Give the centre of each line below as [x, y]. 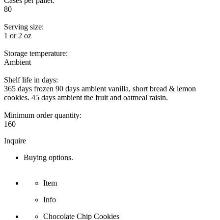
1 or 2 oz [18, 36]
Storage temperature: [36, 54]
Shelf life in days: [31, 80]
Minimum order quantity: [43, 115]
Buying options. [48, 158]
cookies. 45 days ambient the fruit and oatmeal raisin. [86, 98]
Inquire [15, 141]
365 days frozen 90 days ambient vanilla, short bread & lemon [100, 89]
